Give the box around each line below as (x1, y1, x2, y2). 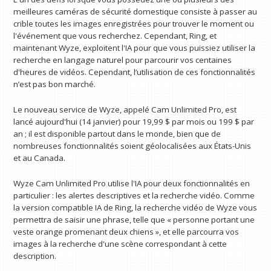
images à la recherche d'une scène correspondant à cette (13, 238, 227, 249)
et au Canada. (13, 152, 66, 163)
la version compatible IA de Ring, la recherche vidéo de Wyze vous (13, 201, 258, 213)
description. (13, 250, 57, 261)
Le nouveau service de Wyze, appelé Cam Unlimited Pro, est (13, 103, 237, 115)
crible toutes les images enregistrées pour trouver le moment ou (13, 18, 255, 30)
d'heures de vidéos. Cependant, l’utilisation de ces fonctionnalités (13, 67, 256, 78)
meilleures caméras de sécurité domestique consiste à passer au (13, 6, 258, 18)
